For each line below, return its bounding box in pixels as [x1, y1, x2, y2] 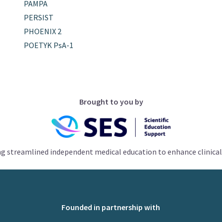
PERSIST [23, 12, 54, 22]
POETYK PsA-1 [23, 40, 73, 50]
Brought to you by [79, 96, 143, 107]
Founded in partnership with [61, 202, 161, 212]
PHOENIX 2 [23, 26, 61, 36]
